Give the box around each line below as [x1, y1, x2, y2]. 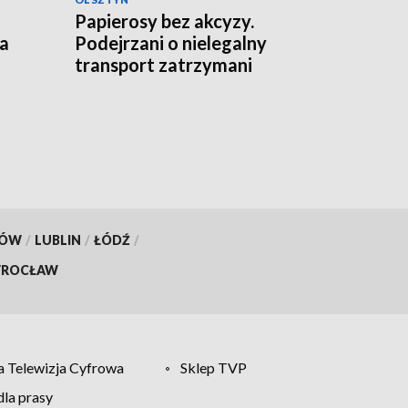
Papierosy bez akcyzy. [75, 10, 254, 33]
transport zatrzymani [75, 54, 252, 76]
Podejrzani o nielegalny [75, 32, 267, 55]
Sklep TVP [180, 358, 248, 376]
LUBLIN [34, 231, 81, 248]
